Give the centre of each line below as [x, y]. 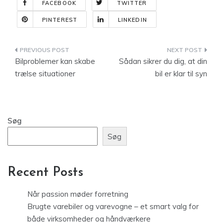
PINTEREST [60, 20]
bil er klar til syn [181, 74]
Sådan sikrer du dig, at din [163, 61]
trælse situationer [45, 74]
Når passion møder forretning [78, 194]
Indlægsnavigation [70, 52]
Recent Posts [45, 173]
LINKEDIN [132, 20]
